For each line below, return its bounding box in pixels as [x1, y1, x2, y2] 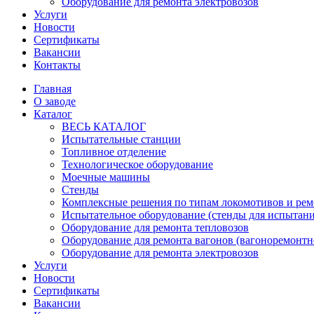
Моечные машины [62, 171, 150, 183]
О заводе [34, 95, 76, 107]
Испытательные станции [62, 133, 181, 145]
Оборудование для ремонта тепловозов [62, 221, 249, 233]
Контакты [34, 59, 81, 71]
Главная [34, 83, 71, 95]
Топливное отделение [62, 146, 166, 158]
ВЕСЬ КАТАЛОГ [62, 121, 146, 132]
